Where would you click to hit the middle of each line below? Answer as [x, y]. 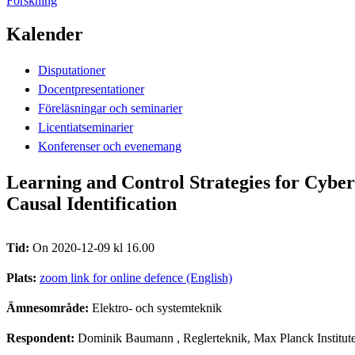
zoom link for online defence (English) [136, 277]
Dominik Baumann [126, 338]
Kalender [45, 34]
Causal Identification [92, 203]
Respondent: [42, 338]
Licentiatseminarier [86, 127]
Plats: [23, 277]
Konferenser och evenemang [110, 146]
